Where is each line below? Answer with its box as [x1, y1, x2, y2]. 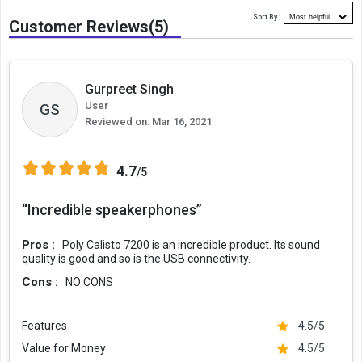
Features [22, 319, 67, 332]
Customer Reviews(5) [9, 17, 169, 36]
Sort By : [253, 13, 280, 21]
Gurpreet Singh [85, 82, 174, 97]
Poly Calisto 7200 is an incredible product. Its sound [62, 238, 320, 251]
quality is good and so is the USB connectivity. [22, 252, 250, 265]
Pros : [22, 238, 58, 252]
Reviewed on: [85, 116, 149, 128]
